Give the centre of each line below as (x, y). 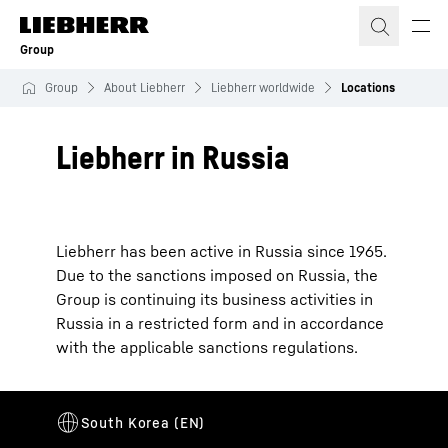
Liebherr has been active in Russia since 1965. (221, 251)
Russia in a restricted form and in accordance (220, 323)
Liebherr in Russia (172, 157)
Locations (368, 87)
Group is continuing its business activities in (214, 299)
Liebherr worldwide (263, 87)
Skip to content (78, 19)
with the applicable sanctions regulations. (207, 347)
